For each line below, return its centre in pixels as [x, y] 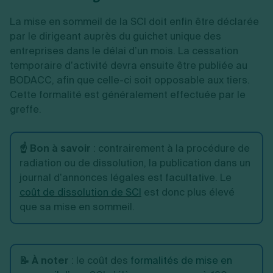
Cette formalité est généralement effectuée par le [128, 95]
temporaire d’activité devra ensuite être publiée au [129, 66]
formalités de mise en [181, 261]
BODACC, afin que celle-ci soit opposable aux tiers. [130, 80]
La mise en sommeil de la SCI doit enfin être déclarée [134, 22]
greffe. [26, 109]
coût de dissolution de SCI [80, 192]
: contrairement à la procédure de [170, 148]
